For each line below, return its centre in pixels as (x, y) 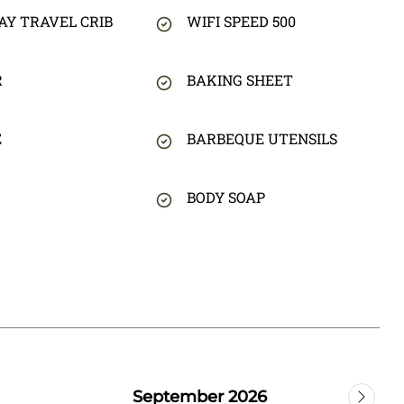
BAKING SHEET (239, 80)
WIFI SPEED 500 (241, 22)
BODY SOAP (225, 197)
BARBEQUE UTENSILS (262, 139)
